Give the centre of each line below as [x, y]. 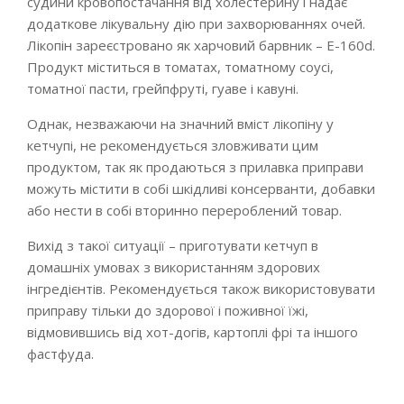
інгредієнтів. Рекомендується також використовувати [201, 289]
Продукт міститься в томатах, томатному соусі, [180, 67]
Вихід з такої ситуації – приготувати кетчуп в [173, 245]
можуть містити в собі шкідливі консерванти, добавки [201, 188]
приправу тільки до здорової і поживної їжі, [168, 310]
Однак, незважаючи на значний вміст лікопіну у [180, 124]
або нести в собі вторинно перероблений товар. [184, 210]
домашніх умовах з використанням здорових [174, 267]
